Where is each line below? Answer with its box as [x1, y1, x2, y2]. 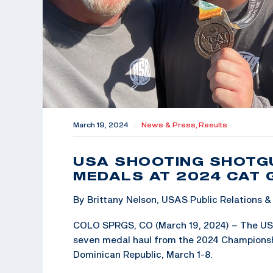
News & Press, [141, 121, 199, 129]
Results [199, 121, 227, 129]
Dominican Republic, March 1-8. [73, 248, 213, 260]
